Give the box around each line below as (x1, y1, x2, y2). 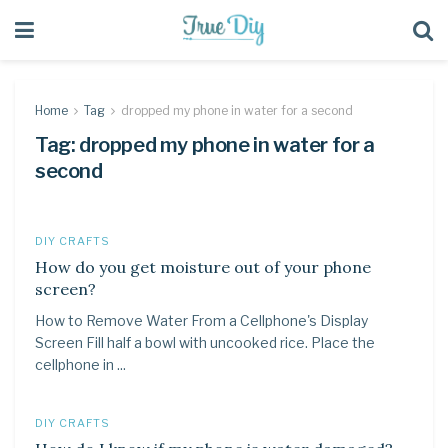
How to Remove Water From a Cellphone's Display (35, 312, 368, 329)
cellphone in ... (35, 356, 126, 373)
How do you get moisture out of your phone (35, 257, 371, 277)
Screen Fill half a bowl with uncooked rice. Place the (35, 334, 375, 351)
